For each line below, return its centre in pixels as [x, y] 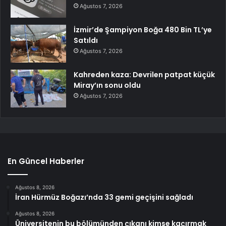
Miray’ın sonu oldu [107, 86]
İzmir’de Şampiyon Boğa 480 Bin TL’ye [143, 30]
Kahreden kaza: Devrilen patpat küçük [144, 75]
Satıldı [86, 41]
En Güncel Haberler [46, 161]
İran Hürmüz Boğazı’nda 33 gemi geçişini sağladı [104, 197]
